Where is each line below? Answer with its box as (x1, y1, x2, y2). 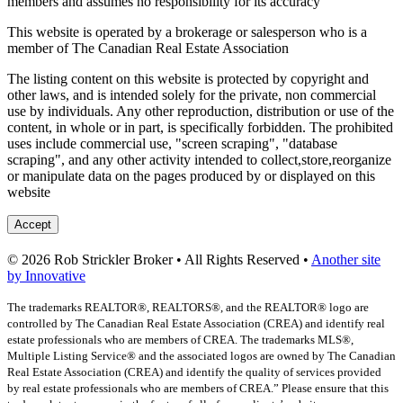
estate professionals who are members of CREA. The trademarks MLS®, (7, 333, 354, 347)
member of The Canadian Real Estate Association (7, 40, 289, 57)
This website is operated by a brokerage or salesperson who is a (7, 24, 367, 40)
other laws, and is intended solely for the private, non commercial (7, 87, 376, 103)
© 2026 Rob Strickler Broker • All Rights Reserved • (7, 252, 311, 268)
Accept (14, 218, 51, 232)
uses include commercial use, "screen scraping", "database (7, 136, 337, 152)
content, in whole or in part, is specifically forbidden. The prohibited (7, 120, 393, 136)
